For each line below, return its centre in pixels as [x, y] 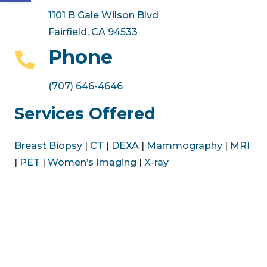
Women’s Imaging [92, 163]
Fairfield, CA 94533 [93, 32]
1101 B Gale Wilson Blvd [103, 15]
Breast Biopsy [48, 146]
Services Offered [85, 114]
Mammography [184, 146]
